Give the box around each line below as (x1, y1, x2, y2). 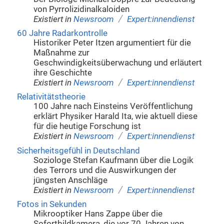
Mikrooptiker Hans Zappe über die (33, 209, 163, 219)
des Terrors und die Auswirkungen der (33, 165, 177, 175)
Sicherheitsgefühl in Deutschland (16, 145, 140, 155)
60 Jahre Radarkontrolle (16, 28, 107, 38)
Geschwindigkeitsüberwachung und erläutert (33, 58, 202, 68)
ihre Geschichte (33, 68, 92, 78)
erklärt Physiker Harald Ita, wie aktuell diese (33, 111, 198, 121)
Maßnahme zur (33, 48, 90, 58)
